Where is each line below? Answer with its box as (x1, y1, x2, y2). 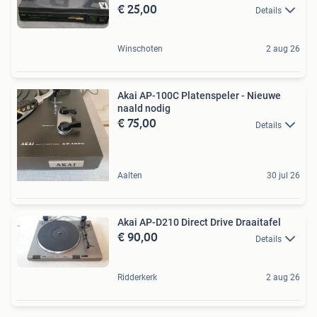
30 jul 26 (267, 171, 300, 181)
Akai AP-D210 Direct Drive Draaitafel (117, 217, 281, 229)
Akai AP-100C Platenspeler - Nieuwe (117, 90, 281, 102)
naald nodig (117, 103, 171, 115)
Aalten (117, 171, 142, 181)
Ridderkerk (117, 272, 157, 282)
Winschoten (117, 44, 163, 54)
